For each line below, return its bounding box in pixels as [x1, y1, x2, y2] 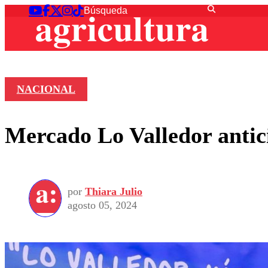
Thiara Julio [85, 185, 142, 197]
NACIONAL [16, 83, 75, 96]
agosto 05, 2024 [68, 199, 137, 211]
